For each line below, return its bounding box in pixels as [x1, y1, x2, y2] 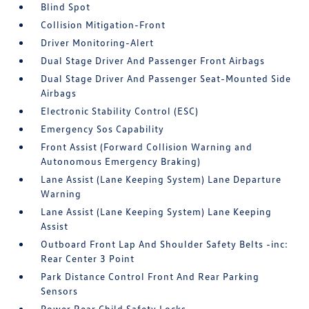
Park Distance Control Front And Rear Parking [41, 270, 260, 282]
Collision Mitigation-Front [41, 19, 166, 30]
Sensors [41, 285, 79, 297]
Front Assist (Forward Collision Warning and [41, 141, 253, 152]
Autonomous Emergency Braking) [41, 155, 201, 167]
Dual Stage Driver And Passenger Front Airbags [41, 54, 266, 66]
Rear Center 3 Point [41, 252, 135, 264]
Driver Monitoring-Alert [41, 37, 154, 48]
